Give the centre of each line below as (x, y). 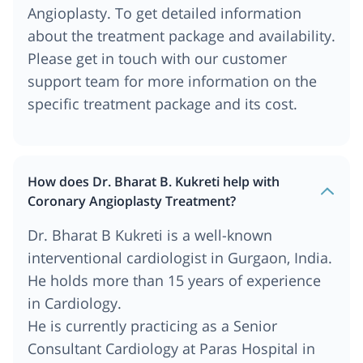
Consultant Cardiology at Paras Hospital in (171, 348)
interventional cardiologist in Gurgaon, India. (180, 257)
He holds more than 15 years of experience (174, 280)
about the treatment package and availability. (181, 35)
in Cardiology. (75, 303)
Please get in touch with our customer (157, 58)
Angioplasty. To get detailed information (164, 13)
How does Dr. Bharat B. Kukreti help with (154, 181)
